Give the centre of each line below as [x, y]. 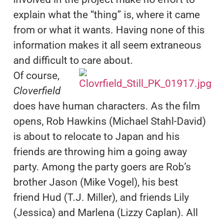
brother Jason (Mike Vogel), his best [96, 182]
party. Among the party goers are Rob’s [102, 167]
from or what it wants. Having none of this [109, 30]
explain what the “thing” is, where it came [106, 14]
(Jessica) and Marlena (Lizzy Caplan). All [105, 212]
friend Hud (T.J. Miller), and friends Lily [101, 197]
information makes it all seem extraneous [107, 45]
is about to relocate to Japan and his [96, 136]
